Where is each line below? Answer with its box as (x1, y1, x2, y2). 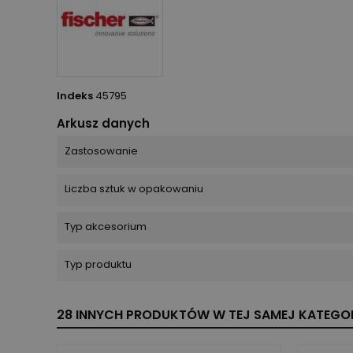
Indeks (57, 88, 93, 104)
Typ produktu (65, 257, 132, 273)
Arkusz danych (57, 115, 150, 132)
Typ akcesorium (65, 219, 147, 235)
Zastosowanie (65, 143, 138, 159)
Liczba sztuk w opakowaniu (65, 181, 203, 197)
